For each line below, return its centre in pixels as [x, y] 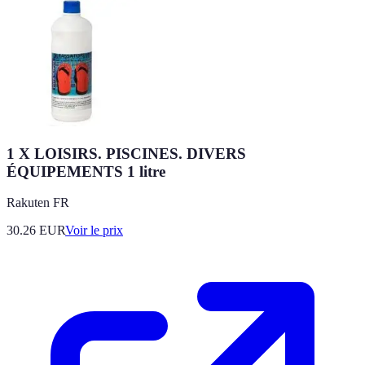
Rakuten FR [38, 203]
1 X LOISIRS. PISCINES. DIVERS [126, 153]
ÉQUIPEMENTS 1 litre [86, 171]
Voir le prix [94, 231]
